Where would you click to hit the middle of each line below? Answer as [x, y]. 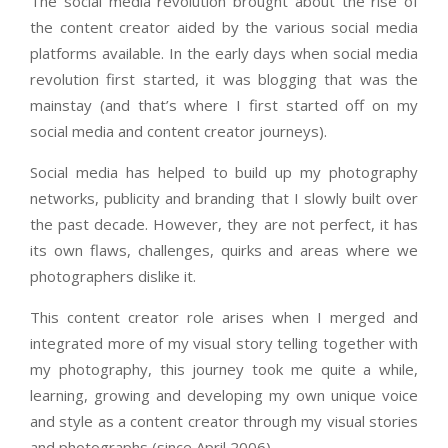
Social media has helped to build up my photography [224, 171]
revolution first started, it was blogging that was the [224, 78]
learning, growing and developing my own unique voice [224, 394]
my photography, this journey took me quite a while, [224, 368]
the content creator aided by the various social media [224, 26]
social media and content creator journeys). [178, 130]
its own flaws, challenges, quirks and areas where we [224, 249]
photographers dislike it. [113, 275]
